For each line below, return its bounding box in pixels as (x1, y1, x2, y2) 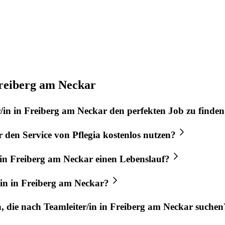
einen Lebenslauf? (93, 153, 170, 164)
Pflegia (72, 130, 100, 141)
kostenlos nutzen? (100, 130, 176, 141)
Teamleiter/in (44, 201, 97, 212)
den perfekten (107, 105, 168, 117)
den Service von (3, 130, 72, 141)
